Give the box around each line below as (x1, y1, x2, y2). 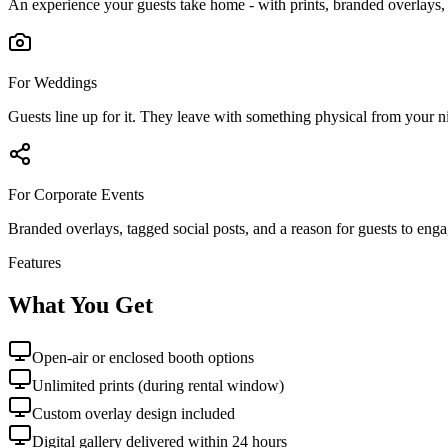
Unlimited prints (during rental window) (32, 376, 284, 394)
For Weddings (8, 73, 97, 91)
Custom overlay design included (32, 404, 235, 422)
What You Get (8, 291, 153, 318)
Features (8, 253, 61, 271)
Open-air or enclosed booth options (32, 348, 254, 366)
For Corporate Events (8, 185, 144, 203)
